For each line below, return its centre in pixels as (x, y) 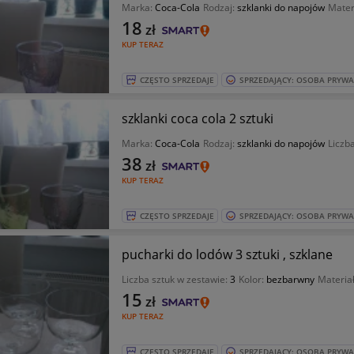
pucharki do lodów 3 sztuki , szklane (227, 254)
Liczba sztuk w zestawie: (175, 279)
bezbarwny (290, 279)
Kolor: (252, 279)
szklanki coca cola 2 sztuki (251, 119)
